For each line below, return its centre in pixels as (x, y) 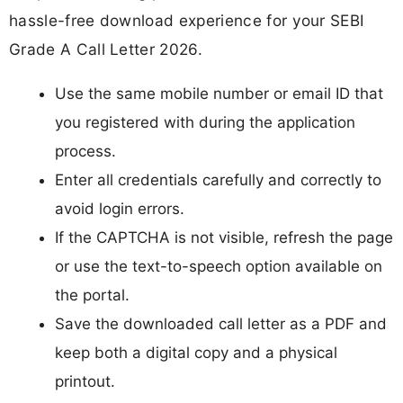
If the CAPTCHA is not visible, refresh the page (224, 238)
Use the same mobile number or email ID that (219, 94)
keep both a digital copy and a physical (196, 353)
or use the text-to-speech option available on (219, 267)
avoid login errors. (120, 209)
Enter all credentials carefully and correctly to (218, 180)
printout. (85, 382)
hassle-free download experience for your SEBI (187, 21)
